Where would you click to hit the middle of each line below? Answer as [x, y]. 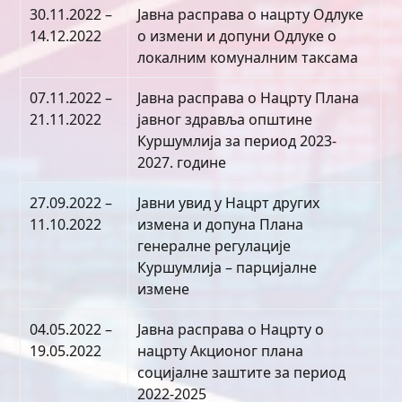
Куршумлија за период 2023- [237, 141]
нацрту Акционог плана [221, 351]
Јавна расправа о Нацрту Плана [249, 98]
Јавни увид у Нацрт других [229, 203]
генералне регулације [214, 246]
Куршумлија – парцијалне [227, 267]
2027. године [182, 162]
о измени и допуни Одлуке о [237, 36]
